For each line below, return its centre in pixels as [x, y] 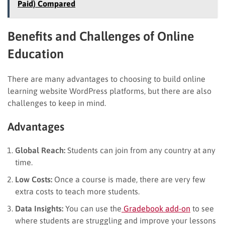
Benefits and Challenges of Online [101, 36]
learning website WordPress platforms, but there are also [109, 91]
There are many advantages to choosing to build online [106, 79]
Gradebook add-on [156, 208]
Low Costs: [34, 179]
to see [202, 208]
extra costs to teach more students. [77, 191]
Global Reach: [40, 150]
